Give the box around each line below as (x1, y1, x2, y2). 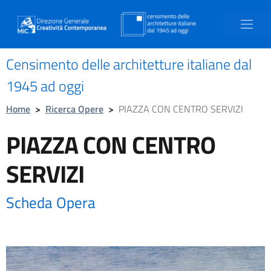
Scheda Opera (6, 191, 96, 214)
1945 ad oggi (6, 75, 84, 97)
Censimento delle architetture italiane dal (6, 53, 252, 75)
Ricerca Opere (45, 102, 103, 116)
